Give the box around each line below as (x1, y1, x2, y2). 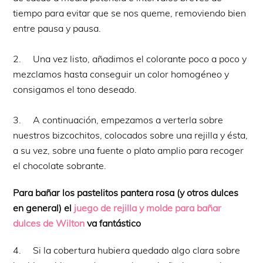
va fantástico (85, 217, 141, 229)
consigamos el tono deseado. (13, 83, 137, 95)
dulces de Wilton (13, 217, 85, 229)
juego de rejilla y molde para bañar (74, 201, 222, 214)
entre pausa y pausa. (13, 22, 102, 34)
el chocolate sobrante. (13, 159, 107, 171)
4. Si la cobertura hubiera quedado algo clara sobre (13, 244, 241, 256)
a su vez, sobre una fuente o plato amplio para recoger (13, 144, 244, 156)
